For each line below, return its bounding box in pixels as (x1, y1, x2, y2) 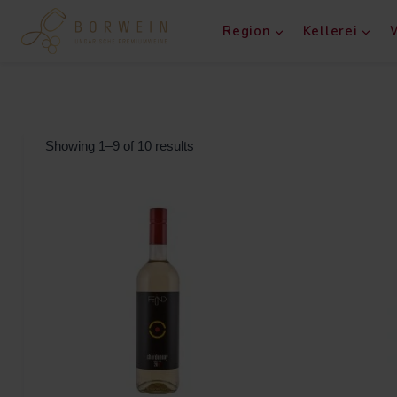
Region (222, 22, 271, 40)
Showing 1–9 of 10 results (45, 138, 194, 153)
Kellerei (302, 22, 358, 40)
